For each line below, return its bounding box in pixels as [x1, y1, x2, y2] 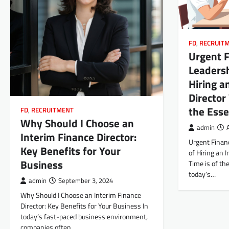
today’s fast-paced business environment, [20, 211, 148, 223]
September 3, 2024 [58, 176, 113, 186]
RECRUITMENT [31, 105, 74, 116]
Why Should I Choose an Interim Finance [20, 190, 141, 201]
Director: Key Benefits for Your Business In [20, 200, 148, 212]
